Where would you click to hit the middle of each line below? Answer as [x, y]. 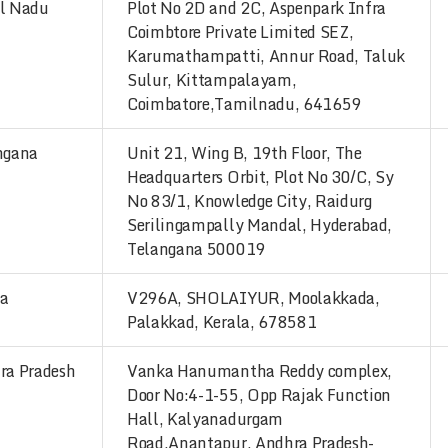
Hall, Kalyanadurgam [205, 419]
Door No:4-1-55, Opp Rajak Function [259, 395]
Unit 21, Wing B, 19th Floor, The [244, 153]
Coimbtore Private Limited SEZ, [240, 32]
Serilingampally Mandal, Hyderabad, [260, 225]
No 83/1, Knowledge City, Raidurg [249, 201]
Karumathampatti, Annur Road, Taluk [266, 56]
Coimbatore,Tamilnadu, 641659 [244, 104]
